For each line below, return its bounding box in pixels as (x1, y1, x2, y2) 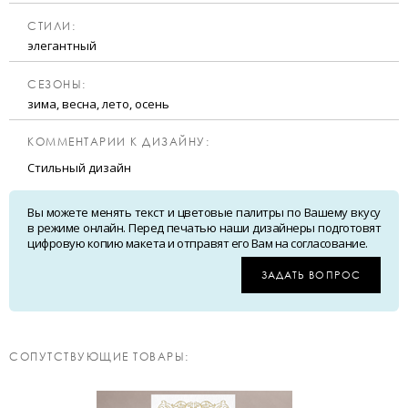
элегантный (27, 37, 97, 55)
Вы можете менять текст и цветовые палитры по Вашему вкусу (27, 204, 381, 221)
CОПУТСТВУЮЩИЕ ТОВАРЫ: (9, 350, 189, 364)
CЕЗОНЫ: (27, 77, 87, 92)
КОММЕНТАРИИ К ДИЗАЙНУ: (27, 135, 209, 149)
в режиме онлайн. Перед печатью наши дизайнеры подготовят (27, 219, 381, 237)
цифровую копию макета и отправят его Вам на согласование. (27, 235, 368, 252)
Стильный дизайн (27, 159, 131, 177)
